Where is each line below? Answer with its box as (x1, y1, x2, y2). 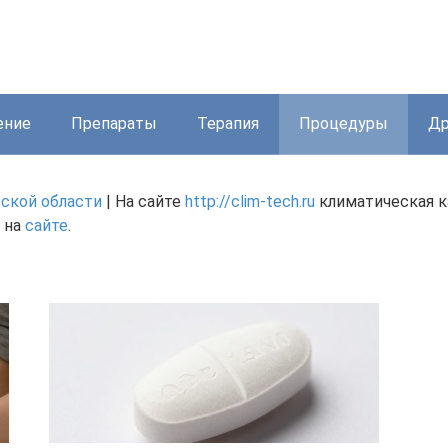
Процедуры (299, 114, 388, 133)
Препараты (71, 114, 157, 133)
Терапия (197, 114, 259, 133)
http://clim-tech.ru (185, 192, 315, 211)
